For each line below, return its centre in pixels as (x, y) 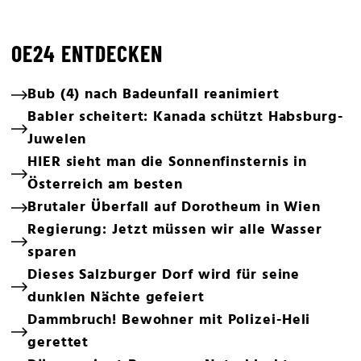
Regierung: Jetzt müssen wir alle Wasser (175, 230)
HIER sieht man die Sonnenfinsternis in (168, 162)
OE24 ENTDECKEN (87, 53)
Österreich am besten (105, 185)
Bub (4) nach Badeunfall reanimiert (154, 95)
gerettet (58, 343)
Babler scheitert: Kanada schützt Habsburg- (185, 117)
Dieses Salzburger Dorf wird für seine (164, 275)
